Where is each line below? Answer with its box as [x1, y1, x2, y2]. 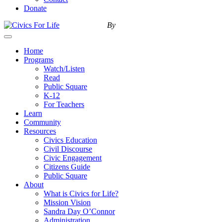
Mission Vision [44, 198, 91, 207]
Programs [24, 55, 54, 64]
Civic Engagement [44, 154, 102, 162]
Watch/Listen [44, 64, 85, 73]
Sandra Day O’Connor [44, 207, 115, 216]
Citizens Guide [44, 163, 90, 171]
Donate [24, 4, 47, 12]
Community [24, 118, 61, 126]
